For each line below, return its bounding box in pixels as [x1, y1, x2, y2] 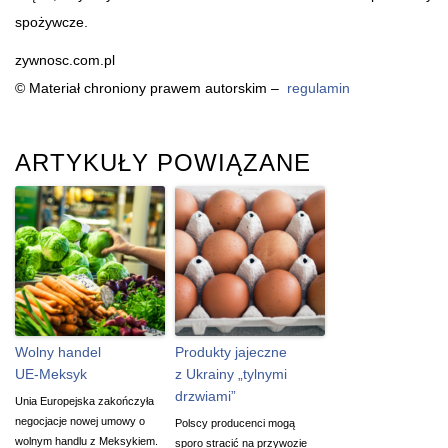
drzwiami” [175, 387, 236, 404]
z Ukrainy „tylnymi [175, 365, 287, 382]
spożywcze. [15, 13, 88, 30]
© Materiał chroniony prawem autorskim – [15, 79, 287, 96]
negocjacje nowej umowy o [15, 414, 145, 427]
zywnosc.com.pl [15, 51, 115, 68]
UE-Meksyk [15, 365, 87, 382]
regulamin [287, 79, 350, 96]
